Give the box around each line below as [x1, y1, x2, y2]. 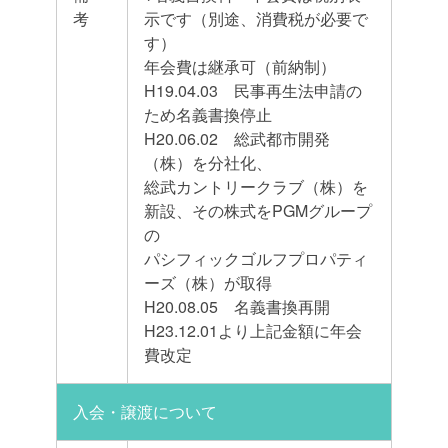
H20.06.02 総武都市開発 [144, 127, 330, 151]
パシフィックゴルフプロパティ [144, 247, 368, 271]
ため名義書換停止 [144, 103, 272, 127]
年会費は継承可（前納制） [144, 55, 336, 79]
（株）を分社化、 [144, 151, 272, 175]
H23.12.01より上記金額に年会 [144, 319, 362, 343]
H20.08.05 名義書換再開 [144, 295, 330, 319]
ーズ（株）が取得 [144, 271, 272, 295]
